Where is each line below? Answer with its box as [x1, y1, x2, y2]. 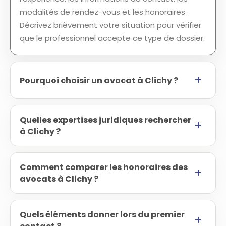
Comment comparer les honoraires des [20, 161, 188, 173]
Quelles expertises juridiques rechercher [20, 114, 191, 126]
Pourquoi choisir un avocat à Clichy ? [20, 74, 178, 86]
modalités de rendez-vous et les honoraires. [20, 7, 187, 17]
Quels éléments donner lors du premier [20, 209, 185, 220]
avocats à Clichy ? [20, 173, 98, 185]
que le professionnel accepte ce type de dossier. [20, 33, 205, 43]
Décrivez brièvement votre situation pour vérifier [20, 20, 201, 30]
